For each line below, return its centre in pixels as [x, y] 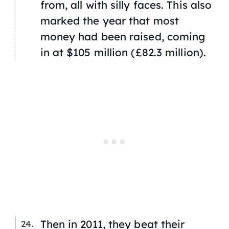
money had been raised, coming [123, 37]
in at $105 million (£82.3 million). [123, 52]
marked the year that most [110, 21]
